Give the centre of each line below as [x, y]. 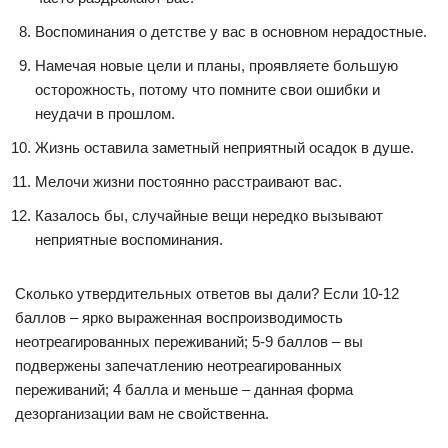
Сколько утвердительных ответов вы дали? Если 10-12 [207, 293]
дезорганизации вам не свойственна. [142, 413]
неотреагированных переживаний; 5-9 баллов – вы [189, 341]
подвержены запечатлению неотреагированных [178, 365]
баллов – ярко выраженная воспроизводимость [179, 317]
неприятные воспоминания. [129, 239]
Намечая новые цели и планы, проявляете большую [216, 65]
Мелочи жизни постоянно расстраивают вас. [188, 181]
